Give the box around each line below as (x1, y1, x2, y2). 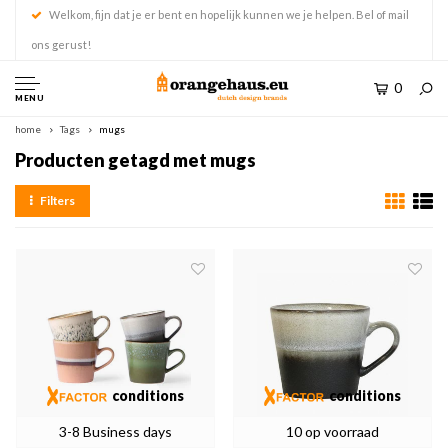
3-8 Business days (59, 423, 172, 440)
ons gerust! (31, 38, 91, 51)
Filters (39, 193, 76, 208)
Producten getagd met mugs (15, 149, 256, 171)
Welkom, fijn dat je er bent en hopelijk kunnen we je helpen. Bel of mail (49, 8, 409, 21)
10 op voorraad (286, 423, 379, 440)
